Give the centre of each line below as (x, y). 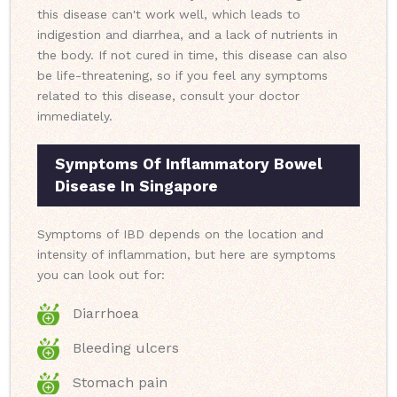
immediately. (75, 117)
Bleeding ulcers (126, 348)
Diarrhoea (106, 314)
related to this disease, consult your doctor (168, 96)
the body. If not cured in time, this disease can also (192, 55)
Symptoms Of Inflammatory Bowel (189, 164)
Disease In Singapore (136, 187)
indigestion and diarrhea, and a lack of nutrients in (187, 35)
